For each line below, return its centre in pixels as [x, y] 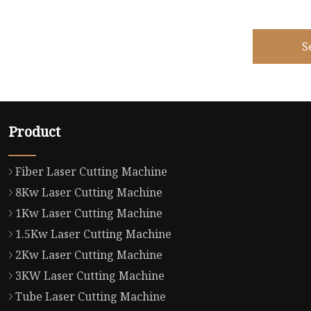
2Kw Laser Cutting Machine [89, 255]
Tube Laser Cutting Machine [90, 297]
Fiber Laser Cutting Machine [91, 172]
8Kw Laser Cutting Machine [89, 193]
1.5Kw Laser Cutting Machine [93, 234]
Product [34, 132]
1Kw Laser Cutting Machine [89, 213]
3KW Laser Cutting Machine [90, 276]
